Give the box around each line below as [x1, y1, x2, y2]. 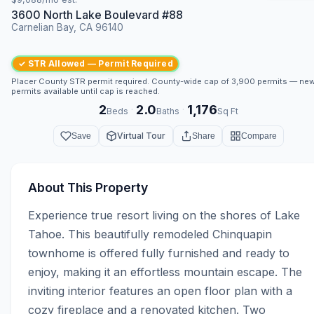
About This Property [28, 180, 148, 196]
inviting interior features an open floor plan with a [28, 284, 292, 299]
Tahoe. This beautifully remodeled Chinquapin [28, 227, 272, 242]
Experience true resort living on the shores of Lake [28, 208, 300, 223]
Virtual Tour [117, 130, 166, 142]
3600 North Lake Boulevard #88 [11, 7, 183, 22]
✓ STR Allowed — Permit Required [18, 58, 173, 69]
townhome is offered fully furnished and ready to [28, 246, 289, 261]
